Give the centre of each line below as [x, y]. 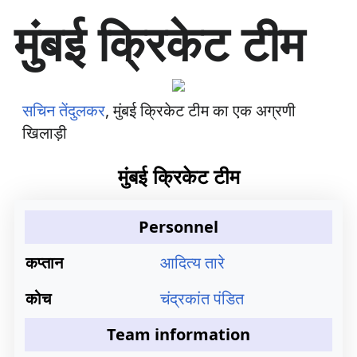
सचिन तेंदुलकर [64, 110]
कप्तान [44, 263]
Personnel [178, 227]
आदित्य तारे [192, 263]
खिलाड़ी [45, 133]
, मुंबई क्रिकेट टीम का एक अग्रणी [200, 110]
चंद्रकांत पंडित [202, 298]
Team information [178, 334]
